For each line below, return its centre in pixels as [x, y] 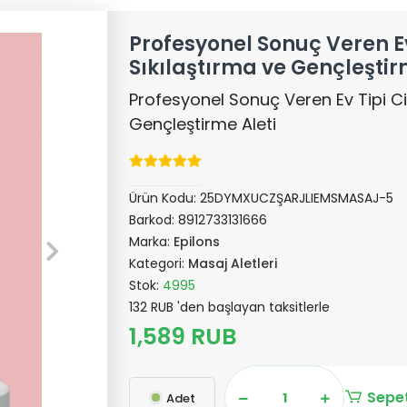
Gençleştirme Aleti [203, 124]
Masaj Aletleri [233, 263]
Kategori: [159, 263]
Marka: [152, 242]
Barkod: [154, 220]
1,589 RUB [184, 337]
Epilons [197, 242]
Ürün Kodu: [165, 198]
